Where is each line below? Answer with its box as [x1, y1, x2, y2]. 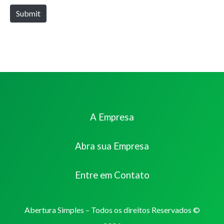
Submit [16, 8, 40, 18]
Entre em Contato [74, 169, 149, 181]
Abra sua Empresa [75, 140, 149, 152]
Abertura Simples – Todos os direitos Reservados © [24, 205, 200, 215]
